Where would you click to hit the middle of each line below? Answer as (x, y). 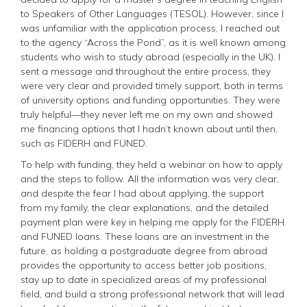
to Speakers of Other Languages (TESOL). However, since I (152, 13)
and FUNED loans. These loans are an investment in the (145, 236)
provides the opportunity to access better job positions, (144, 265)
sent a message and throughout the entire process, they (146, 71)
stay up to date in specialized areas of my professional (144, 279)
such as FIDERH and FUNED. (84, 143)
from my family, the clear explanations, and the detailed (145, 207)
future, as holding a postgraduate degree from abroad (144, 250)
